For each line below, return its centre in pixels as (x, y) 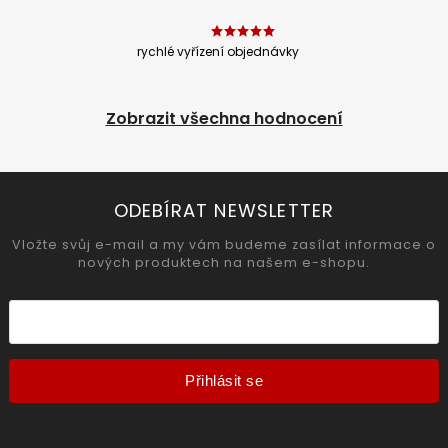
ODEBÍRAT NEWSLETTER (224, 210)
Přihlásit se (224, 381)
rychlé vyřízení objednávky (218, 51)
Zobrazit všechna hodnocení (224, 118)
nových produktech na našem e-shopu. (224, 263)
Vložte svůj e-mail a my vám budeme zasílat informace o (224, 245)
